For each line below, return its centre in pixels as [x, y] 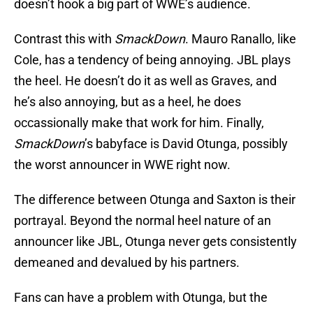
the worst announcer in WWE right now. [122, 165]
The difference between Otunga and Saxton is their [155, 200]
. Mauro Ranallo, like [241, 39]
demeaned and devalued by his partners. [127, 263]
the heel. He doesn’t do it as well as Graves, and [145, 81]
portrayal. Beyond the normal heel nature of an [143, 221]
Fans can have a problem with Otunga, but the [141, 298]
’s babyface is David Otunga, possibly [186, 144]
